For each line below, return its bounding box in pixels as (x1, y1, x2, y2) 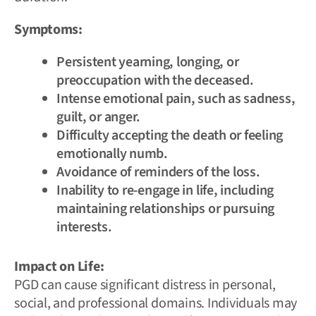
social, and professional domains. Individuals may (14, 293, 298, 313)
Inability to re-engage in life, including (56, 180, 274, 200)
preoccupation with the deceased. (56, 70, 254, 90)
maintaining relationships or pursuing (56, 198, 275, 219)
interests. (56, 217, 112, 237)
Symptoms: (14, 19, 83, 39)
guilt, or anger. (56, 107, 141, 127)
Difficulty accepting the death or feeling (56, 125, 284, 145)
